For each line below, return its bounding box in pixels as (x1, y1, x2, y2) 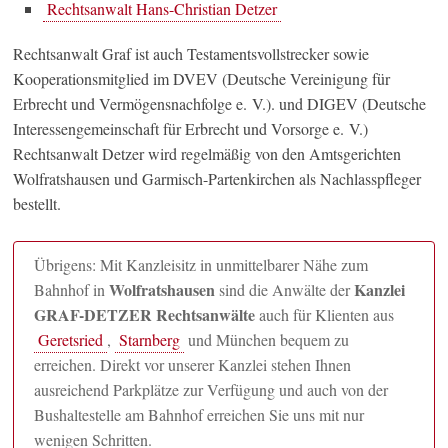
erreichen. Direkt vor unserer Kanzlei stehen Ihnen (34, 354, 352, 376)
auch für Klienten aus (255, 304, 395, 326)
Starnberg (119, 329, 181, 351)
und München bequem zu (184, 329, 350, 351)
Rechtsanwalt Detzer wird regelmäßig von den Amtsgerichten (13, 143, 402, 165)
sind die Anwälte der (215, 279, 355, 301)
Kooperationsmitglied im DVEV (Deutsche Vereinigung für (13, 68, 391, 90)
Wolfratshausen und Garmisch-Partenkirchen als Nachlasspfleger (13, 168, 422, 190)
